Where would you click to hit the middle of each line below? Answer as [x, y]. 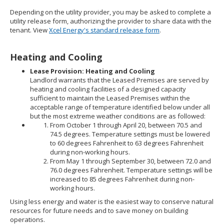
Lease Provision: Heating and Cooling [92, 71]
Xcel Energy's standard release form [104, 30]
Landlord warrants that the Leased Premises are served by [119, 80]
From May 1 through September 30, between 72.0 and [130, 161]
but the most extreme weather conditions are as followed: [118, 116]
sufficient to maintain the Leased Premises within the [110, 98]
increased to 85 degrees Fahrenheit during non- [122, 179]
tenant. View [29, 30]
